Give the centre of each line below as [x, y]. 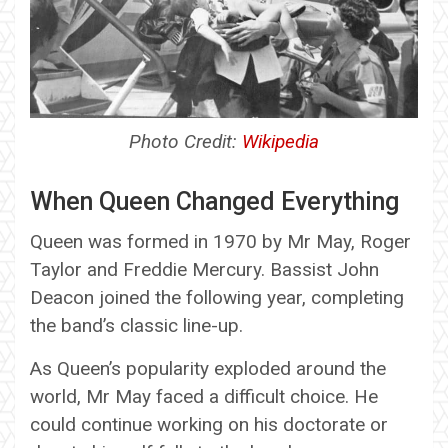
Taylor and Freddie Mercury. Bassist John [204, 269]
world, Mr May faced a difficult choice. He [204, 396]
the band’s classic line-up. [136, 325]
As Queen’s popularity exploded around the [208, 368]
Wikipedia [280, 141]
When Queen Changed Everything [214, 201]
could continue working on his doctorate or [209, 424]
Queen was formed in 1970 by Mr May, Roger [220, 241]
